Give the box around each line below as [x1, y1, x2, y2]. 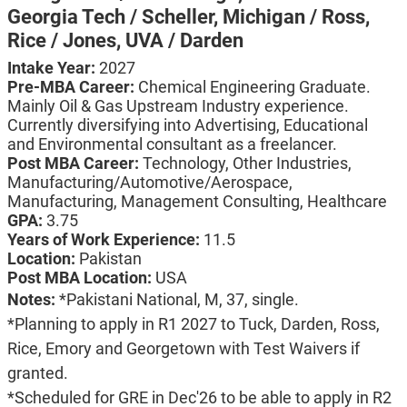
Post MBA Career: [6, 154, 143, 174]
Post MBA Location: [6, 268, 155, 288]
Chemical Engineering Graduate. [137, 77, 371, 97]
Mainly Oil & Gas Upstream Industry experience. [6, 96, 349, 116]
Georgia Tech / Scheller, [6, 5, 223, 29]
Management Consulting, [120, 192, 307, 212]
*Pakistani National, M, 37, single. [58, 290, 299, 310]
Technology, [142, 154, 233, 174]
